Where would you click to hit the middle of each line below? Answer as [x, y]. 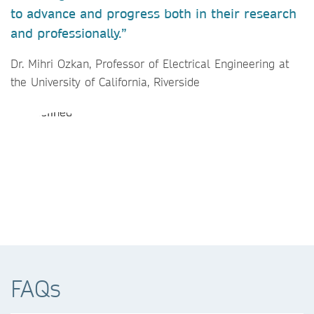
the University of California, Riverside [105, 82]
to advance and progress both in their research [153, 14]
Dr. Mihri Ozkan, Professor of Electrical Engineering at [150, 64]
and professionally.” [69, 34]
